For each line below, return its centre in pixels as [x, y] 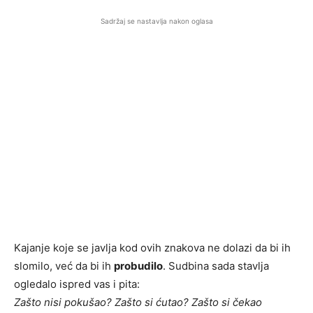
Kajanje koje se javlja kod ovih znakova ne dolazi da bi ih [152, 248]
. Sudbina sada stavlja [216, 266]
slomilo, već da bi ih [64, 266]
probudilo [138, 266]
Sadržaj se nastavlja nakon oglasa [156, 21]
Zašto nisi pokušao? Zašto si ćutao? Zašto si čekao [138, 302]
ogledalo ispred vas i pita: [77, 284]
